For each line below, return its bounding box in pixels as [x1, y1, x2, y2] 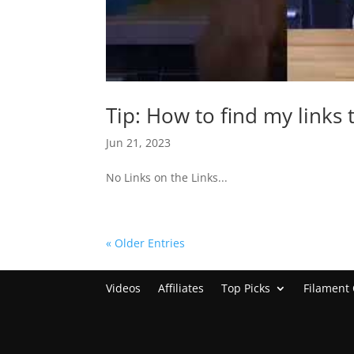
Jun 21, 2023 [106, 134, 171, 150]
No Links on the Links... [106, 169, 228, 185]
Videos [106, 280, 141, 296]
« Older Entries [106, 235, 186, 250]
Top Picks [221, 280, 271, 296]
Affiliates [158, 280, 205, 296]
